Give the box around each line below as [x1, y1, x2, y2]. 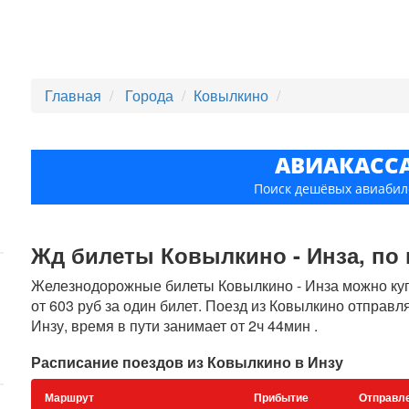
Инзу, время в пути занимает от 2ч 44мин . [31, 315, 319, 336]
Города [125, 85, 178, 106]
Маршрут [45, 389, 95, 405]
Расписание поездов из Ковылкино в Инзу [31, 351, 344, 372]
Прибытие [254, 389, 309, 405]
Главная [45, 85, 102, 106]
